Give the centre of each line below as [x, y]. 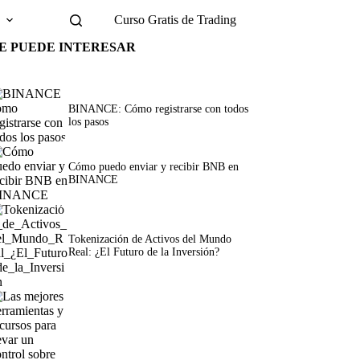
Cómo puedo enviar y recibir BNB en [153, 167]
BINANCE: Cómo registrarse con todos [158, 109]
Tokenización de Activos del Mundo [149, 239]
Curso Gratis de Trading [175, 20]
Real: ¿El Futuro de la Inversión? [143, 252]
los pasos [88, 122]
